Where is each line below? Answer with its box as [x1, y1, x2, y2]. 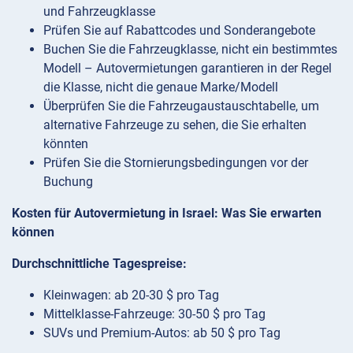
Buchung [43, 173, 93, 189]
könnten [43, 136, 88, 151]
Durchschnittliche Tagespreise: [12, 255, 187, 271]
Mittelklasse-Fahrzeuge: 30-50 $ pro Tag [43, 306, 266, 321]
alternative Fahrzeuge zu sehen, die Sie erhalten [43, 117, 307, 132]
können [12, 224, 54, 240]
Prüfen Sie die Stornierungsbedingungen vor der [43, 154, 308, 170]
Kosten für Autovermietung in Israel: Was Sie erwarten [12, 205, 321, 221]
